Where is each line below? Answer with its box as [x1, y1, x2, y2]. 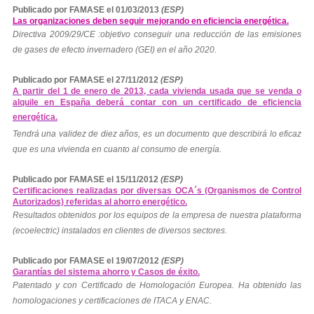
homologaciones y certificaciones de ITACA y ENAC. [12, 296, 212, 306]
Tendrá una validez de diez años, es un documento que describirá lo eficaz [12, 129, 302, 139]
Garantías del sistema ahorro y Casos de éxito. [12, 267, 200, 278]
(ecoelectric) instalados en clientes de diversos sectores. [12, 226, 227, 236]
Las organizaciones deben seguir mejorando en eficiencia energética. [12, 16, 289, 27]
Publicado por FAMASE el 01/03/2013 [12, 5, 161, 15]
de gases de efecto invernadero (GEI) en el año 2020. [12, 45, 217, 55]
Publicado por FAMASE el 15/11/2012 [12, 175, 161, 185]
